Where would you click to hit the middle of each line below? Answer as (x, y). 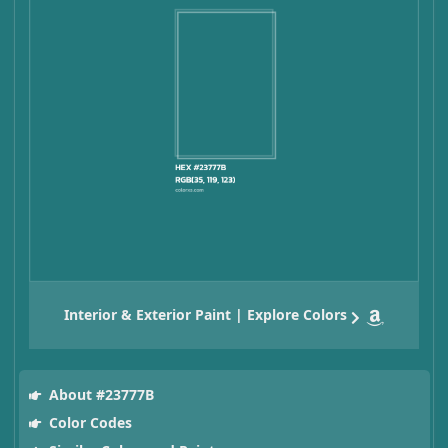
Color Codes (88, 423)
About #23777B (99, 395)
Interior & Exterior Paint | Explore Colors (205, 315)
